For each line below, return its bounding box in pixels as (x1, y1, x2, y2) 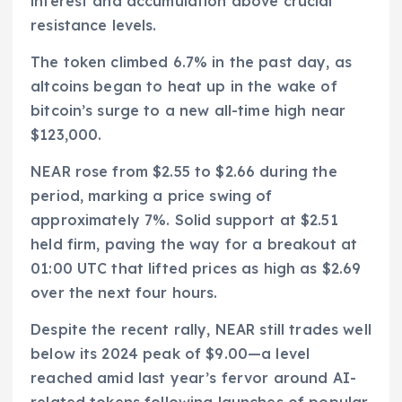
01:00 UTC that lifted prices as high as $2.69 (31, 258, 362, 277)
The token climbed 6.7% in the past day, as (31, 52, 352, 71)
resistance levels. (31, 15, 157, 34)
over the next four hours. (31, 283, 218, 301)
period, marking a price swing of (31, 186, 273, 205)
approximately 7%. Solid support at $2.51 (31, 210, 338, 229)
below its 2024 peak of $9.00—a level (31, 344, 310, 363)
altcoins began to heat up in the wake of (31, 76, 337, 95)
